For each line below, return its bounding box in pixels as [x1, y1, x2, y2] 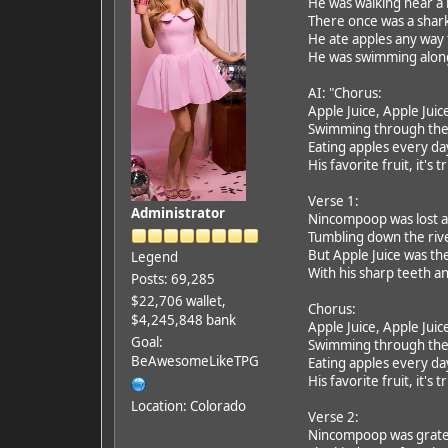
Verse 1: [307, 191, 359, 210]
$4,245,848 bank [130, 310, 236, 329]
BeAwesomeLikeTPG [130, 351, 259, 370]
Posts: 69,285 [130, 269, 215, 288]
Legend [130, 247, 178, 266]
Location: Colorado [130, 396, 246, 415]
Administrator [130, 203, 225, 222]
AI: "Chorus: [307, 83, 382, 102]
